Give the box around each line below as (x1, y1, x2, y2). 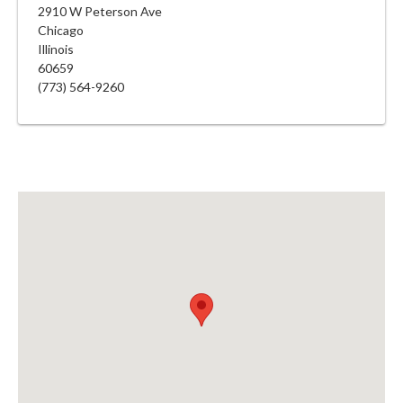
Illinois (38, 40, 74, 57)
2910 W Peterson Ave (38, 3, 162, 19)
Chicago (38, 22, 84, 38)
